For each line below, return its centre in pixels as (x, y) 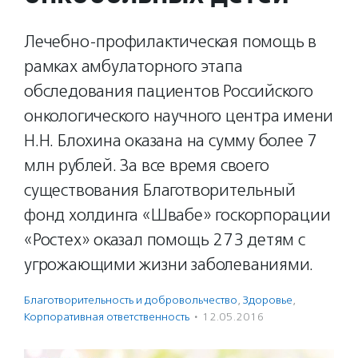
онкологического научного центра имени (179, 116)
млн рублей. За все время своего (147, 165)
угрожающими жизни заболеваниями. (169, 265)
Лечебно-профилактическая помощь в (171, 42)
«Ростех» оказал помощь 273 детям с (165, 240)
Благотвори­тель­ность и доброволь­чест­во (131, 300)
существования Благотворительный (160, 190)
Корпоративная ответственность (107, 317)
